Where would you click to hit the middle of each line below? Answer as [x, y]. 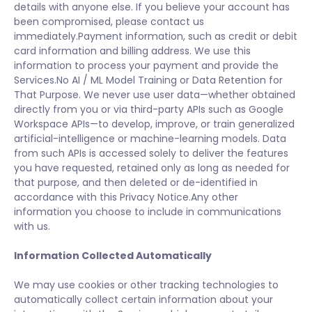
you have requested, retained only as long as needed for [152, 168]
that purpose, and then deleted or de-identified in [136, 182]
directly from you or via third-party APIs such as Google [149, 109]
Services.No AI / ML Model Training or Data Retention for [148, 80]
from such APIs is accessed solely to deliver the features [151, 153]
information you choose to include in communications [148, 212]
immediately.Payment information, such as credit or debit [156, 36]
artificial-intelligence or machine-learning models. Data [150, 139]
